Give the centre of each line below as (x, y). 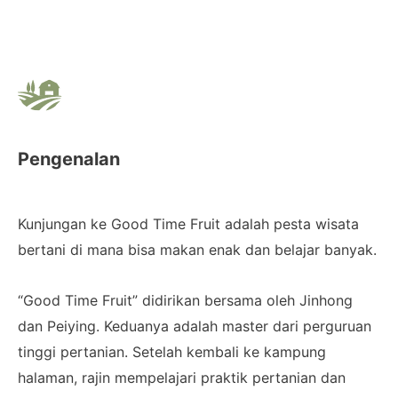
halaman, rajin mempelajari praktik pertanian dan (182, 377)
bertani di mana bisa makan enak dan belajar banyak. (197, 249)
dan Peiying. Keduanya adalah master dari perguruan (195, 326)
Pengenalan (69, 159)
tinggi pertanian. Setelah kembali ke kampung (172, 351)
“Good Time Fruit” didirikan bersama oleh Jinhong (185, 300)
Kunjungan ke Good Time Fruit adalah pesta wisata (188, 223)
